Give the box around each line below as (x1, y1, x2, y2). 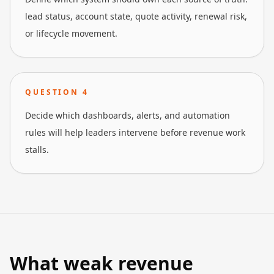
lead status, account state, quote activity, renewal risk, (25, 10, 247, 22)
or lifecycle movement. (25, 28, 117, 39)
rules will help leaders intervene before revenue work (25, 127, 245, 138)
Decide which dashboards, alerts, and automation (25, 109, 230, 121)
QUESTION (25, 87, 83, 97)
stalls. (25, 144, 49, 155)
